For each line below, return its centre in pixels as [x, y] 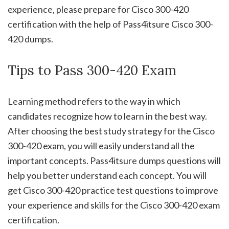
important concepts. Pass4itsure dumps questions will [114, 161]
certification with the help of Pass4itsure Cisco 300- [110, 24]
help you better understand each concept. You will [107, 176]
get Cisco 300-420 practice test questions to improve [113, 190]
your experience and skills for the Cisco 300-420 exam [114, 205]
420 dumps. [30, 39]
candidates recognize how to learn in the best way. [107, 116]
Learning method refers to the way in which [94, 101]
